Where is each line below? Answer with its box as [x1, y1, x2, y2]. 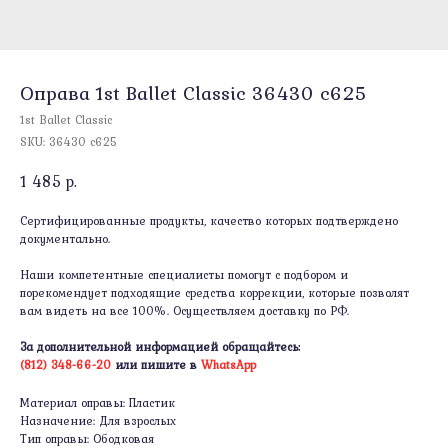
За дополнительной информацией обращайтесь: [20, 337, 300, 356]
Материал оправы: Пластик [20, 393, 175, 412]
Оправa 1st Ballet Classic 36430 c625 [20, 78, 367, 108]
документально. [20, 229, 110, 248]
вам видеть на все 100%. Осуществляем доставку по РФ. [20, 301, 349, 320]
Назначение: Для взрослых [20, 411, 176, 430]
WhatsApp [201, 355, 256, 374]
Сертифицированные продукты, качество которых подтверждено [20, 211, 398, 230]
